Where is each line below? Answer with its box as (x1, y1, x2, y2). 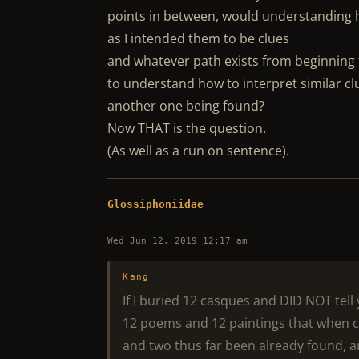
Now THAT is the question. (107, 119, 267, 137)
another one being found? (107, 97, 265, 115)
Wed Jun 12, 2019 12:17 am (107, 236, 248, 246)
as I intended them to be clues (107, 30, 290, 47)
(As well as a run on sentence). (107, 142, 290, 159)
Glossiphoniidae (107, 198, 204, 210)
